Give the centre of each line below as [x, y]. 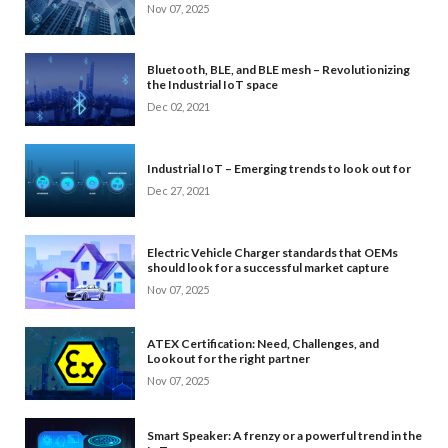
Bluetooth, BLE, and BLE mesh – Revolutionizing [278, 70]
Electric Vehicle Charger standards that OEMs [272, 253]
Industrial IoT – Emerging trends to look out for [279, 169]
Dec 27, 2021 [178, 191]
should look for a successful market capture [268, 268]
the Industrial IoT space [212, 85]
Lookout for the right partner [228, 359]
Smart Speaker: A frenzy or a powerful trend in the [284, 435]
